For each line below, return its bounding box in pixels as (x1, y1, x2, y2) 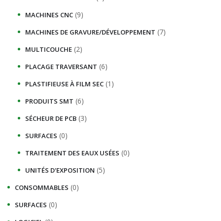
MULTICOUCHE (25, 44, 72, 54)
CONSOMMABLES (15, 183, 69, 192)
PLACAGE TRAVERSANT (25, 62, 97, 71)
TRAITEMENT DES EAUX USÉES (25, 148, 119, 157)
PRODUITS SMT (25, 96, 74, 106)
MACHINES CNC (25, 10, 73, 19)
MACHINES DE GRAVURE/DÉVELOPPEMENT (25, 27, 155, 37)
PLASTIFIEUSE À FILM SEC (25, 79, 104, 88)
